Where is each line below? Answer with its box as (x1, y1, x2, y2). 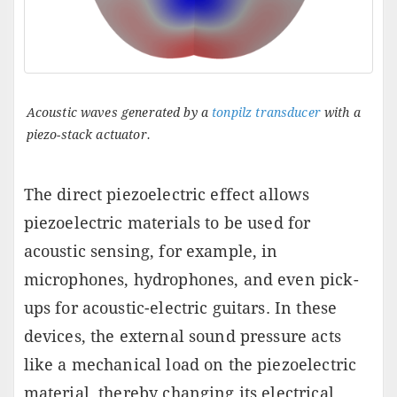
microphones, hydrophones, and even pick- (23, 269, 359, 289)
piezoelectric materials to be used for (23, 213, 311, 232)
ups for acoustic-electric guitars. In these (23, 298, 338, 317)
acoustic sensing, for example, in (23, 241, 278, 261)
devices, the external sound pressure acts (23, 326, 341, 346)
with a (320, 105, 361, 120)
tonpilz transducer (212, 105, 321, 120)
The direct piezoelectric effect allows (23, 184, 310, 204)
